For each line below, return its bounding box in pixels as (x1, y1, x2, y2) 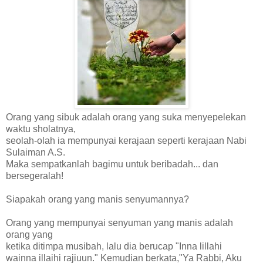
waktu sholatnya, (6, 123, 76, 134)
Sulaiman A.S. (6, 147, 65, 157)
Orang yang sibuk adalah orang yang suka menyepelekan (6, 112, 246, 122)
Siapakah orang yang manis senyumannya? (6, 194, 189, 204)
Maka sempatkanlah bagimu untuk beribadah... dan (6, 159, 218, 169)
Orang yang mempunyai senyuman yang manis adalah (6, 217, 233, 228)
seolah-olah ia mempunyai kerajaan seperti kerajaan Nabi (6, 135, 247, 146)
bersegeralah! (6, 170, 63, 181)
